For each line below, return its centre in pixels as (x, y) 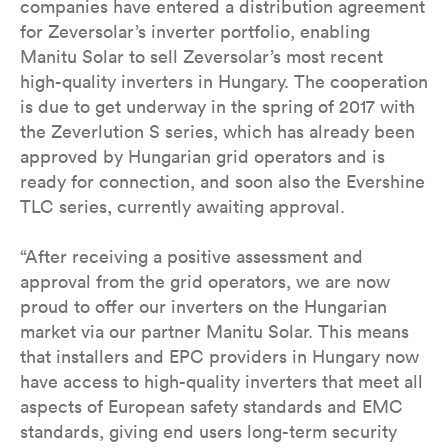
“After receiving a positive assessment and (191, 256)
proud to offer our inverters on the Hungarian (203, 306)
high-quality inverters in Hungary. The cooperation (224, 81)
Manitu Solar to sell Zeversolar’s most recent (201, 56)
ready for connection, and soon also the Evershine (222, 181)
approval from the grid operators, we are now (205, 281)
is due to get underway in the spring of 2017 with (217, 106)
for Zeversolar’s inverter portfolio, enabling (195, 31)
